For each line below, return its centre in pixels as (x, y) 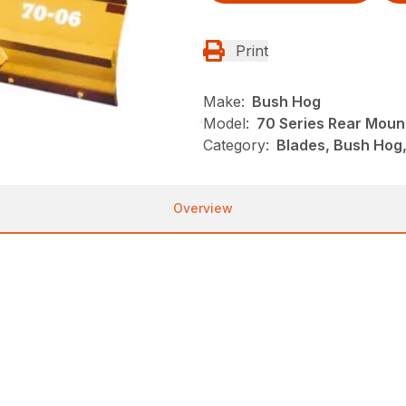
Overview (203, 208)
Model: (226, 123)
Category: (236, 145)
